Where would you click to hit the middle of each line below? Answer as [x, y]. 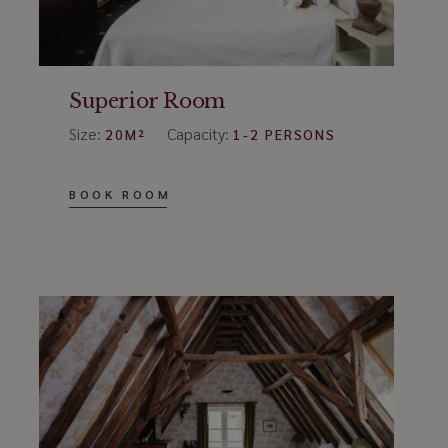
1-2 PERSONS [284, 134]
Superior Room [146, 101]
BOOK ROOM [120, 194]
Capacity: [199, 134]
